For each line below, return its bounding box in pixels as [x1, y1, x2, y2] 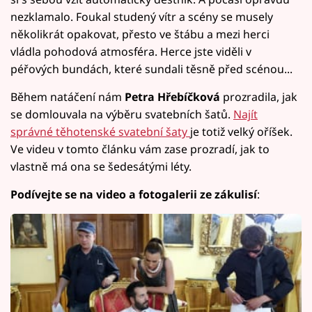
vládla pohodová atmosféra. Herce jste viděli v [10, 43, 251, 59]
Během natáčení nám [10, 88, 125, 104]
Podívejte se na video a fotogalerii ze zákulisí [10, 186, 257, 202]
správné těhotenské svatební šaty [10, 123, 190, 139]
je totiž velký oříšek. [190, 123, 292, 139]
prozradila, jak [220, 88, 297, 104]
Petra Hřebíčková [125, 88, 220, 104]
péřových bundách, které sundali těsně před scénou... [10, 61, 292, 77]
